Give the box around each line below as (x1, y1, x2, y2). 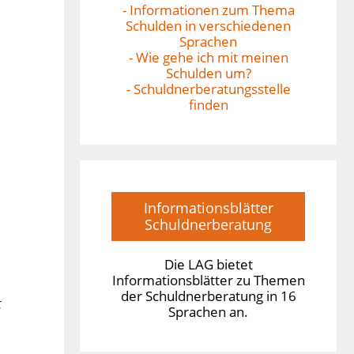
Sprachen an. (168, 302, 248, 321)
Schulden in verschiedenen (126, 16, 291, 35)
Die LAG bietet (164, 254, 253, 273)
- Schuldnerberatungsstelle (126, 79, 291, 98)
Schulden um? (165, 63, 251, 82)
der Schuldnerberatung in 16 (120, 286, 296, 305)
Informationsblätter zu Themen (111, 270, 305, 289)
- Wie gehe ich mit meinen (128, 47, 288, 66)
